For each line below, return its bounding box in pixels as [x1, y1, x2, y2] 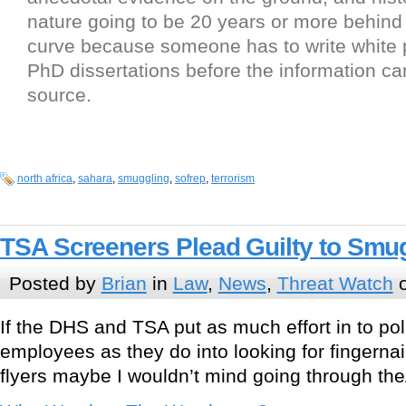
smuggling [118, 172, 169, 186]
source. [27, 84, 92, 106]
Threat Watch [276, 272, 393, 294]
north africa [17, 172, 72, 186]
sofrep [175, 172, 206, 186]
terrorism [211, 172, 255, 186]
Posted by [8, 272, 101, 294]
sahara [78, 172, 112, 186]
